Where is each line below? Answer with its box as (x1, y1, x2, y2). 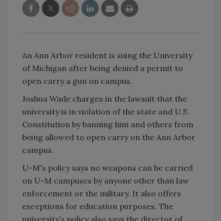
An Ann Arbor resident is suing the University (22, 50, 192, 60)
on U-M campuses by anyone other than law (22, 175, 189, 185)
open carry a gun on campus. (22, 75, 132, 86)
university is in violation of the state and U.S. (22, 106, 189, 116)
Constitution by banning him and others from (22, 119, 193, 129)
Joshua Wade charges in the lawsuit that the (22, 93, 187, 104)
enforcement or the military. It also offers (22, 188, 181, 198)
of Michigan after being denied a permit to (22, 63, 183, 73)
